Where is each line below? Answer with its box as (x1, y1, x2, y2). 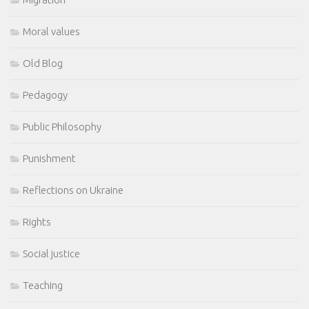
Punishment (23, 152, 76, 164)
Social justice (23, 247, 80, 259)
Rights (23, 215, 51, 228)
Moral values (23, 25, 80, 37)
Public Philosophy (23, 120, 101, 132)
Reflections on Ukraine (23, 183, 123, 196)
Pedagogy (23, 88, 68, 101)
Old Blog (23, 57, 63, 69)
